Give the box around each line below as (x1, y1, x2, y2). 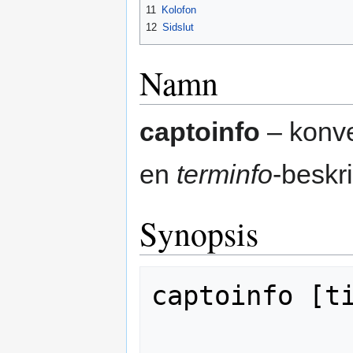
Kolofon (162, 3, 196, 16)
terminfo (176, 159, 273, 190)
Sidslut (162, 21, 194, 34)
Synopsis (139, 211, 258, 256)
